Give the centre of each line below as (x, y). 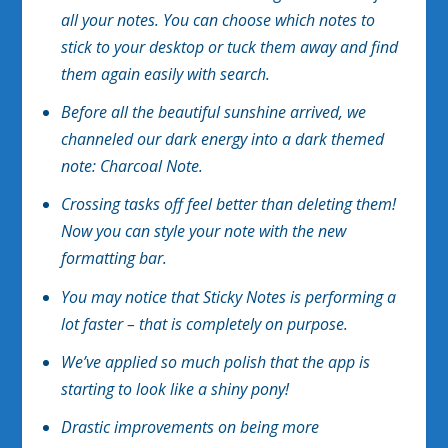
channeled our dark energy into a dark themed (222, 139)
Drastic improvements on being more (189, 426)
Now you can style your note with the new (203, 231)
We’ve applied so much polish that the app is (215, 361)
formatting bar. (113, 258)
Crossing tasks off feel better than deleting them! (228, 204)
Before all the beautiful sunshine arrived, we (213, 112)
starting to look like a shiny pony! (174, 388)
